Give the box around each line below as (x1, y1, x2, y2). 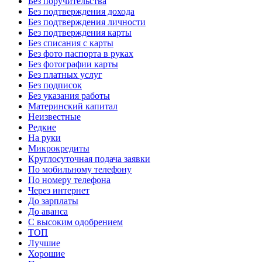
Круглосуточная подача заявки (28, 154, 150, 164)
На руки (28, 133, 61, 143)
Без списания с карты (28, 38, 113, 49)
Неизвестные (28, 112, 81, 122)
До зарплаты (28, 196, 78, 206)
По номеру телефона (28, 175, 111, 185)
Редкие (28, 122, 56, 133)
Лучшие (28, 238, 60, 249)
